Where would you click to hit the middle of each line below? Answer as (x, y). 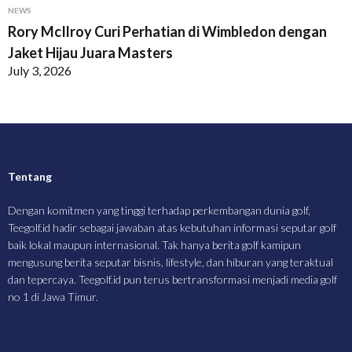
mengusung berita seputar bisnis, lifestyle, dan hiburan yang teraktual (170, 262)
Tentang (30, 176)
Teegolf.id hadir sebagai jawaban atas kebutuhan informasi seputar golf (172, 227)
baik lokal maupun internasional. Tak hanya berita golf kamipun (154, 245)
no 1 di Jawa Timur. (53, 297)
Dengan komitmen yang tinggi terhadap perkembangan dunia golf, (159, 210)
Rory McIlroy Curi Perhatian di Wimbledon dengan (167, 31)
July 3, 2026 (40, 70)
